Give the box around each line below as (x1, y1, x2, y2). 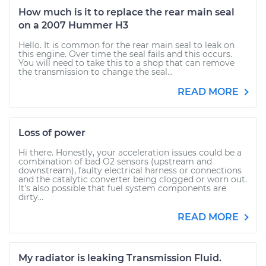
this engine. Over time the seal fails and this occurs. (18, 49, 232, 59)
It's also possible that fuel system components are (18, 183, 226, 194)
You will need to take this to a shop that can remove (18, 58, 235, 68)
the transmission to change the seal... (18, 66, 173, 77)
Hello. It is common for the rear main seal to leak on (18, 40, 235, 50)
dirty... (18, 192, 43, 202)
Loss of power (18, 127, 85, 138)
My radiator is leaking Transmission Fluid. (18, 252, 221, 264)
